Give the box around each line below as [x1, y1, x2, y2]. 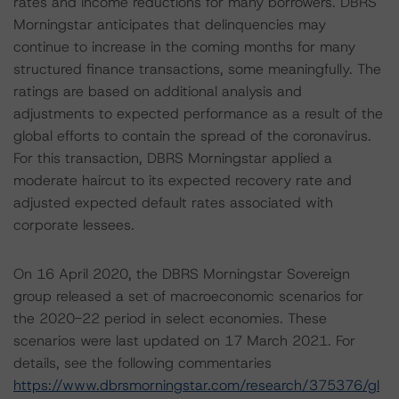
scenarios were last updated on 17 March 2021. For [13, 331, 355, 350]
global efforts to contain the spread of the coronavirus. [13, 126, 371, 145]
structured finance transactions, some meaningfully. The [13, 60, 381, 78]
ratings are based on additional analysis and [13, 82, 302, 101]
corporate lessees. [13, 216, 134, 234]
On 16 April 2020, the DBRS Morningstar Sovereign [13, 265, 350, 283]
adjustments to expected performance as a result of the [13, 104, 383, 123]
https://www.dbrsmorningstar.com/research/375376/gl [13, 376, 379, 395]
